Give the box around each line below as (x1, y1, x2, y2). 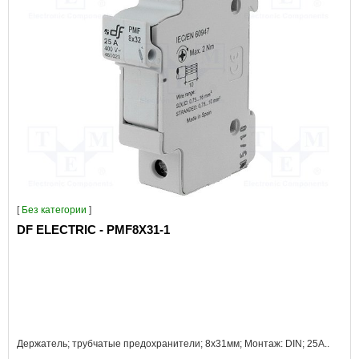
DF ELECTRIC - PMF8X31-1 (17, 223, 170, 236)
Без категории (22, 204, 87, 216)
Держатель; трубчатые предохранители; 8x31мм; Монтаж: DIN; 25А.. (17, 338, 329, 349)
